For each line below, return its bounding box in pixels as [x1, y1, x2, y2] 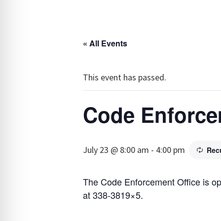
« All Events [83, 37, 127, 49]
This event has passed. [83, 72, 166, 83]
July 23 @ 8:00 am [83, 144, 149, 156]
